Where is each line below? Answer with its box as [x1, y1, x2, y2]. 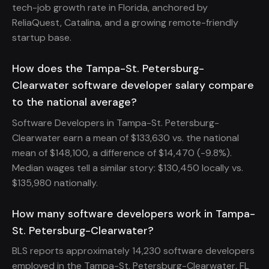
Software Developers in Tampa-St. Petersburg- [12, 116, 219, 129]
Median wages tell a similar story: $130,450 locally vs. [12, 161, 243, 174]
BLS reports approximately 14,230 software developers [12, 244, 255, 258]
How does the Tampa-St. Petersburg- [12, 62, 204, 76]
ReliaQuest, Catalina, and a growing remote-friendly [12, 16, 238, 29]
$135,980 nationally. [12, 176, 98, 189]
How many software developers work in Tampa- [12, 207, 255, 221]
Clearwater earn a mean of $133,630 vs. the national [12, 131, 239, 144]
